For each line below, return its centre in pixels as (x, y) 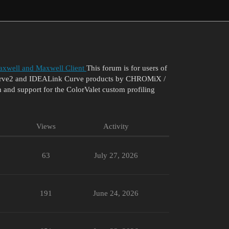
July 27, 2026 (116, 155)
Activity (116, 126)
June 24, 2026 (116, 193)
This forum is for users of (127, 68)
